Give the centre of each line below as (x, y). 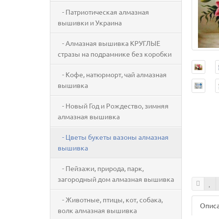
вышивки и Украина (90, 22)
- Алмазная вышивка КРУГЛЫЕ (109, 43)
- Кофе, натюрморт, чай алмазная (112, 74)
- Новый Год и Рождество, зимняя (113, 106)
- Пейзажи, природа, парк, (101, 168)
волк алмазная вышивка (97, 210)
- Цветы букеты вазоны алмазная (113, 137)
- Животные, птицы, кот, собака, (110, 199)
